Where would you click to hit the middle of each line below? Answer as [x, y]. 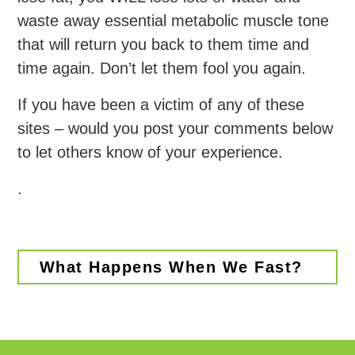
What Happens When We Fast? [171, 267]
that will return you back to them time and [164, 44]
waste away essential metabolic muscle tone [174, 20]
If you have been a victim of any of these [161, 104]
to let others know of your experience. [151, 152]
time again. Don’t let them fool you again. [162, 68]
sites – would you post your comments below [176, 128]
